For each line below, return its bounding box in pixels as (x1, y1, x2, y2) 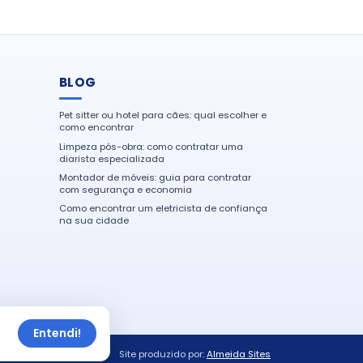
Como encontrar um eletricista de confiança (59, 202, 267, 216)
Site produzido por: (119, 347, 207, 361)
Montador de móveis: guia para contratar (59, 170, 251, 184)
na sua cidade (59, 214, 129, 228)
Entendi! (32, 324, 81, 341)
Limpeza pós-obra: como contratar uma (59, 139, 243, 153)
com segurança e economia (59, 182, 192, 196)
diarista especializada (59, 152, 164, 165)
